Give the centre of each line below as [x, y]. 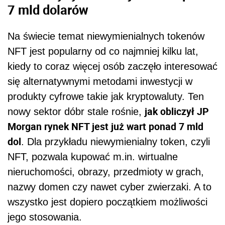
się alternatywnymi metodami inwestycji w [100, 81]
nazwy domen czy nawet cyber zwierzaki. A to [109, 187]
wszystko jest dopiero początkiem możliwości [107, 202]
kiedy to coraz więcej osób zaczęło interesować [113, 66]
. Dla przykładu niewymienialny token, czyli [116, 141]
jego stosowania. [45, 217]
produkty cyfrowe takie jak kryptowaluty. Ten [106, 96]
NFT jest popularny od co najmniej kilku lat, [103, 51]
